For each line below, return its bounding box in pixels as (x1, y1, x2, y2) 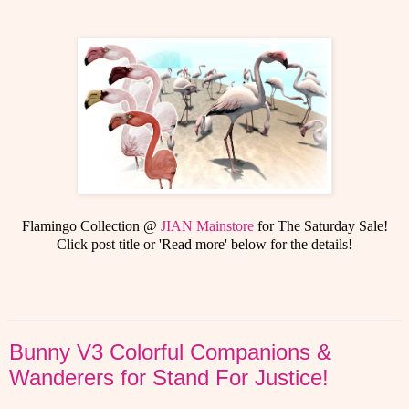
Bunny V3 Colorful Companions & (9, 339, 331, 364)
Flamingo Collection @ (21, 217, 161, 234)
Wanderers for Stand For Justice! (9, 364, 329, 390)
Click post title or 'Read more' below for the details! (57, 236, 352, 252)
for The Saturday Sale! (253, 217, 388, 234)
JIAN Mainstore (160, 217, 254, 234)
